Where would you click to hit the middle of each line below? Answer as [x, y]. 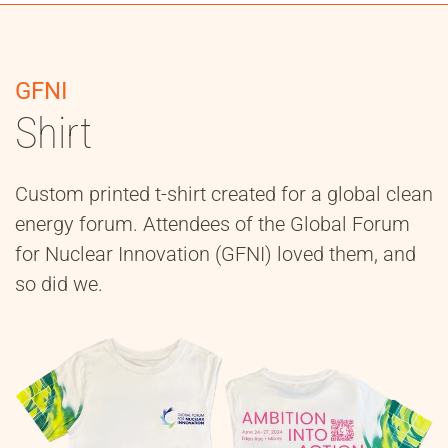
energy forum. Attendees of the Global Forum [212, 224]
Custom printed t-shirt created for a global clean [224, 194]
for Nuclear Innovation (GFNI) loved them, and [215, 254]
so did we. [59, 284]
